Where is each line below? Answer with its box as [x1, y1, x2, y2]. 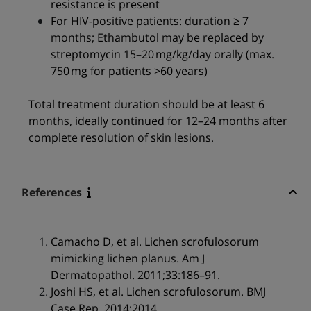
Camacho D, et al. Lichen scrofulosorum [50, 234, 259, 250]
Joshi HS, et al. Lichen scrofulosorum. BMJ [50, 284, 266, 300]
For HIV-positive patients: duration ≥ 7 [50, 13, 249, 29]
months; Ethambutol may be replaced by [50, 30, 264, 46]
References [21, 185, 82, 201]
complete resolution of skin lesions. [28, 130, 214, 146]
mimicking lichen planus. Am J [50, 251, 205, 267]
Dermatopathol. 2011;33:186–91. [50, 267, 220, 283]
